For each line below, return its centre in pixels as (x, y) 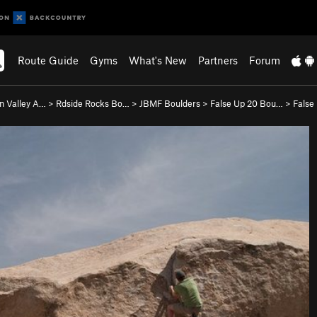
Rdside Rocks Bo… (93, 103)
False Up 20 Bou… (247, 103)
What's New (158, 60)
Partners (218, 60)
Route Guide (48, 60)
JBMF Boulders (170, 103)
